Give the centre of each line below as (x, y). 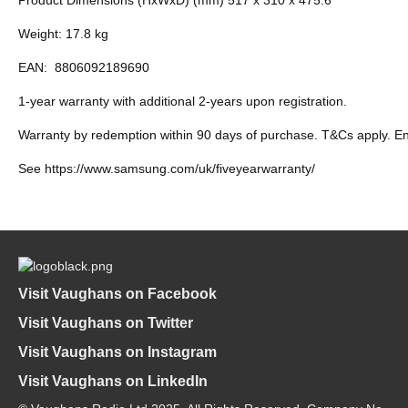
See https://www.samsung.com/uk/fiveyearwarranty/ (167, 168)
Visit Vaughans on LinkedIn (113, 381)
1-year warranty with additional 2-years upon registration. (183, 101)
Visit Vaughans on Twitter (106, 322)
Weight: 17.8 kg (63, 33)
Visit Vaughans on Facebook (117, 293)
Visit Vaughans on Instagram (117, 352)
